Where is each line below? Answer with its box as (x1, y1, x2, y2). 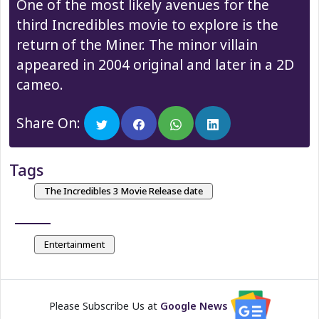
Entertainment (43, 237, 105, 251)
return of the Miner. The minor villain (16, 34, 258, 54)
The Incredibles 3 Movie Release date (43, 184, 203, 197)
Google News (159, 298, 228, 313)
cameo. (16, 74, 63, 94)
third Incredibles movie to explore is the (16, 14, 278, 34)
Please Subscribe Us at (48, 298, 160, 313)
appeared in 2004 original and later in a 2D (16, 54, 294, 74)
